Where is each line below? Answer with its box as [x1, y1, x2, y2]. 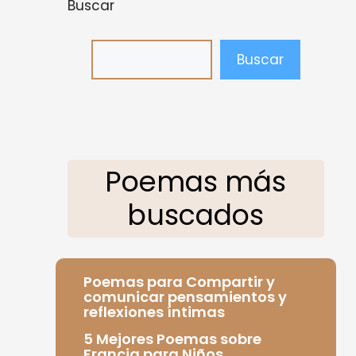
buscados [127, 195, 265, 234]
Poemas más [105, 162, 287, 201]
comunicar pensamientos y [83, 286, 287, 307]
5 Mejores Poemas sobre [83, 328, 261, 349]
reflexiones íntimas [83, 301, 225, 322]
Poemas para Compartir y [83, 271, 275, 292]
